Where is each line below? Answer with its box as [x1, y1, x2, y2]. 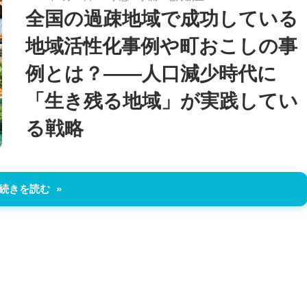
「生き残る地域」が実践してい [25, 90, 299, 112]
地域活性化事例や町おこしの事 [25, 36, 298, 58]
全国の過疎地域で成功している [25, 8, 299, 30]
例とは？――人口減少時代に [25, 63, 278, 85]
